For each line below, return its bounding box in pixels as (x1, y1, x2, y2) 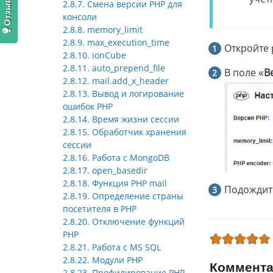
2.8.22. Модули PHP (63, 254, 143, 266)
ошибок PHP (63, 101, 113, 113)
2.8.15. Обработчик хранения (63, 126, 186, 138)
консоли (63, 11, 97, 23)
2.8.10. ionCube (63, 49, 126, 62)
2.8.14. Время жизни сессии (63, 113, 179, 126)
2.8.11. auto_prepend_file (63, 62, 165, 74)
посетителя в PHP (63, 203, 136, 215)
